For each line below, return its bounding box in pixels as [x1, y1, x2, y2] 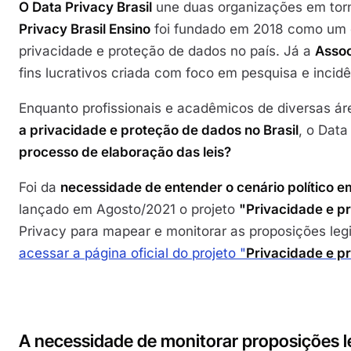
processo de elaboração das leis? [19, 143, 231, 160]
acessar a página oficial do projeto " [19, 244, 246, 261]
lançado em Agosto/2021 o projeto [19, 201, 239, 217]
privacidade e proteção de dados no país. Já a [19, 42, 315, 59]
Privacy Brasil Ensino [19, 20, 150, 37]
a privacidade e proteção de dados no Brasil [19, 121, 299, 138]
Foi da [19, 179, 60, 195]
